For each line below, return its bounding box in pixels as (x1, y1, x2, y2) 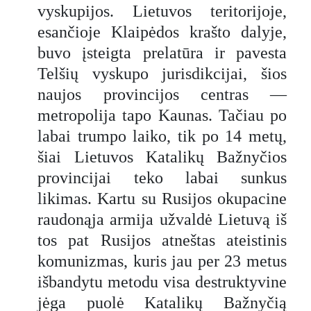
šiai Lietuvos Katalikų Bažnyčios (37, 147, 287, 166)
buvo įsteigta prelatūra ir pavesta (37, 43, 287, 62)
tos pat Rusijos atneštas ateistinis (37, 230, 287, 249)
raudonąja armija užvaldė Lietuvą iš (37, 210, 287, 228)
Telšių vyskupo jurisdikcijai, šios (37, 64, 287, 83)
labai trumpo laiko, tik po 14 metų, (37, 126, 287, 145)
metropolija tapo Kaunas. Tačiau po (37, 106, 287, 124)
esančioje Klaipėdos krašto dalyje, (37, 22, 287, 41)
